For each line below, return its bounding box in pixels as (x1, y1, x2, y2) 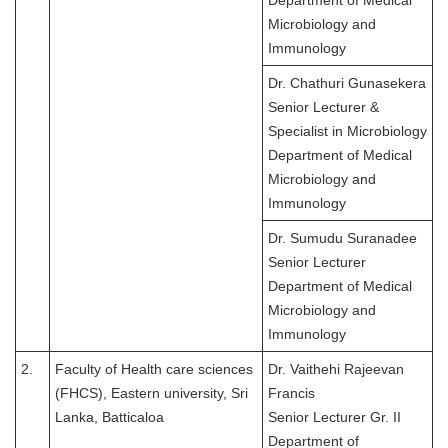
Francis (268, 385, 315, 402)
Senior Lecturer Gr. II (268, 409, 401, 426)
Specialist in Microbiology (268, 123, 427, 140)
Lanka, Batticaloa (55, 409, 164, 426)
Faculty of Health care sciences (55, 361, 253, 378)
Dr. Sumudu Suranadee (268, 230, 417, 247)
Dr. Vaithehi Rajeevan (268, 361, 404, 378)
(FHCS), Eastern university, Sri (55, 385, 248, 402)
